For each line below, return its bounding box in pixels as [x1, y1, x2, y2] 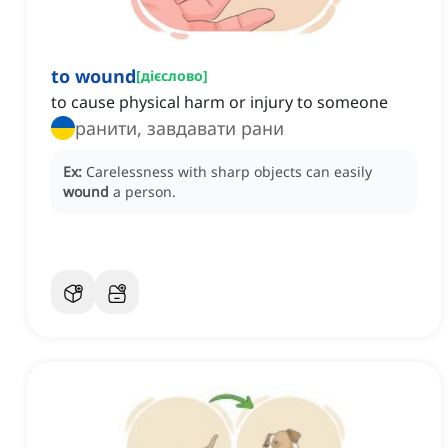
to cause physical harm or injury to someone [51, 91, 388, 114]
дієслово [141, 66, 203, 86]
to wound [51, 64, 136, 89]
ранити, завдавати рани [75, 116, 284, 141]
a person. [113, 182, 176, 202]
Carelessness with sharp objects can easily [86, 162, 372, 182]
